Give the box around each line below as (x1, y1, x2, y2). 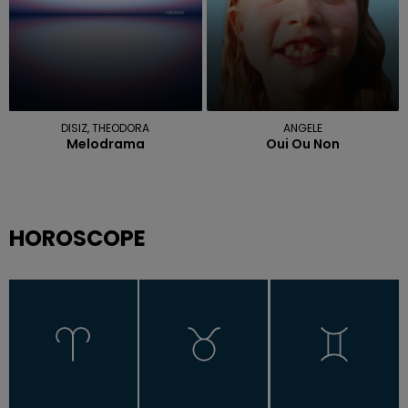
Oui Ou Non (265, 135, 340, 154)
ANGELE (282, 120, 322, 137)
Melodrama (66, 135, 145, 154)
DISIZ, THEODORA (61, 120, 150, 137)
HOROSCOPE (9, 223, 146, 254)
